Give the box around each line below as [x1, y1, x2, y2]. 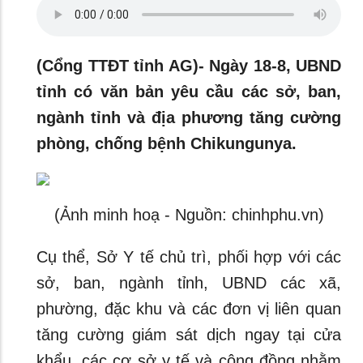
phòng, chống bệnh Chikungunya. [36, 135, 297, 152]
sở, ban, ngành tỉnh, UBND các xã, [36, 274, 341, 292]
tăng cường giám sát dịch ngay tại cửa [36, 326, 341, 344]
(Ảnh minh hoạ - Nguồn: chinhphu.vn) [53, 206, 324, 224]
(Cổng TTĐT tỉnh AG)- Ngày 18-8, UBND [36, 57, 341, 75]
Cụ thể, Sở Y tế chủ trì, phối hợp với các [36, 248, 341, 266]
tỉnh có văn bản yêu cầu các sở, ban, [36, 83, 341, 100]
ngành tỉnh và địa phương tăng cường [36, 109, 341, 126]
